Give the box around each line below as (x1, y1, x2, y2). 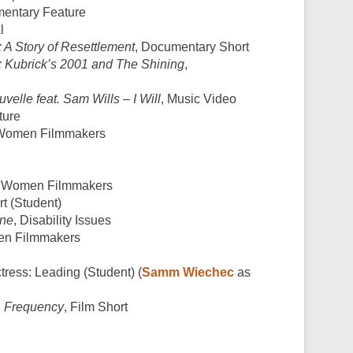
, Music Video (161, 91, 236, 106)
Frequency (4, 299, 64, 314)
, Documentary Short (135, 39, 249, 54)
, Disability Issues (13, 213, 111, 227)
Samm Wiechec (142, 265, 234, 279)
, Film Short (64, 299, 128, 314)
